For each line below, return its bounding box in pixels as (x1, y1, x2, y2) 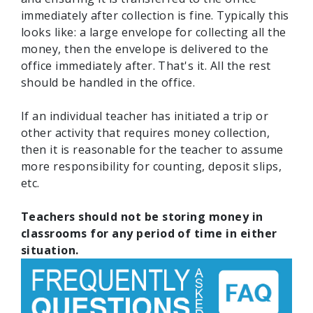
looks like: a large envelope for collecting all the (21, 24, 286, 40)
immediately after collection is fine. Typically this (21, 7, 289, 23)
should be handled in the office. (21, 74, 198, 90)
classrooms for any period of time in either (21, 225, 277, 241)
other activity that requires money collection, (21, 124, 270, 140)
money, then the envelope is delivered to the (21, 41, 269, 57)
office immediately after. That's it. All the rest (21, 57, 271, 73)
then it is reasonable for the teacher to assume (21, 141, 284, 157)
